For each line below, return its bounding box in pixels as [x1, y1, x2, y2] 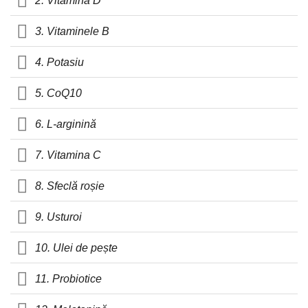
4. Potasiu [35, 56, 85, 68]
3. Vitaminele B [35, 25, 110, 37]
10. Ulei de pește [35, 241, 118, 254]
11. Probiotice [35, 272, 102, 285]
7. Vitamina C [35, 148, 102, 161]
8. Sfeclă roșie [35, 179, 105, 192]
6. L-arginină [35, 118, 97, 130]
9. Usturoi [35, 210, 82, 223]
